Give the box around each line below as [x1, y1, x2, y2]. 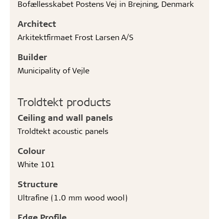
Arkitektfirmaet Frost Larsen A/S [18, 32, 133, 42]
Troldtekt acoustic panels [18, 126, 109, 136]
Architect [18, 18, 56, 29]
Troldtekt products [18, 94, 111, 109]
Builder [18, 51, 47, 62]
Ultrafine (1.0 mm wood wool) [18, 192, 128, 202]
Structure [18, 178, 58, 189]
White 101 [18, 159, 55, 169]
